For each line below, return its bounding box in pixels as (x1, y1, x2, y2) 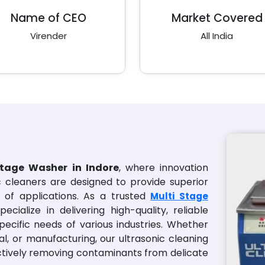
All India (201, 30, 233, 42)
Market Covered (171, 10, 263, 26)
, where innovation (118, 161, 209, 174)
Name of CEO (10, 10, 86, 26)
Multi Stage (150, 190, 209, 202)
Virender (30, 30, 67, 42)
